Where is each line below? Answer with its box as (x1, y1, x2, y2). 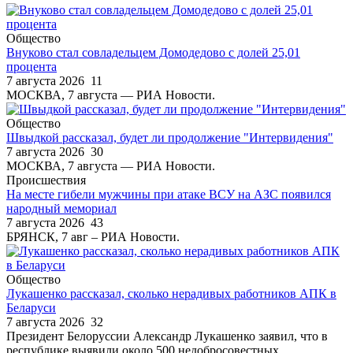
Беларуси (6, 300, 56, 314)
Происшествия (6, 173, 86, 187)
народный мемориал (6, 201, 117, 215)
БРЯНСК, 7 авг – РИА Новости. (6, 229, 180, 243)
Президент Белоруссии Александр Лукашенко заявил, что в (6, 329, 328, 343)
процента (6, 59, 57, 73)
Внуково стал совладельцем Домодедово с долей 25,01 (6, 45, 300, 59)
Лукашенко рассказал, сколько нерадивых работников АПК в (6, 286, 336, 300)
